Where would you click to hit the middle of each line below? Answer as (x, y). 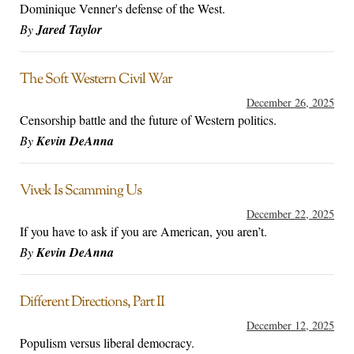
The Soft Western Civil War (96, 80)
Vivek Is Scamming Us (81, 192)
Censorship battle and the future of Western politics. (148, 120)
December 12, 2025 (290, 326)
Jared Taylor (69, 30)
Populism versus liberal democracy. (107, 343)
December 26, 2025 (290, 103)
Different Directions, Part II (92, 303)
